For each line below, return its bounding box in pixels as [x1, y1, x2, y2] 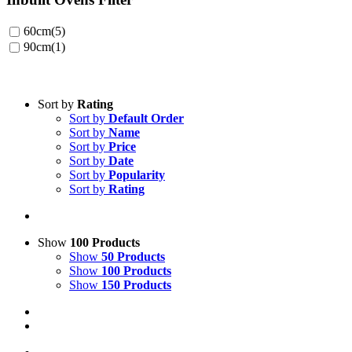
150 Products [101, 277, 171, 291]
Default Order [108, 111, 184, 125]
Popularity [108, 167, 165, 181]
